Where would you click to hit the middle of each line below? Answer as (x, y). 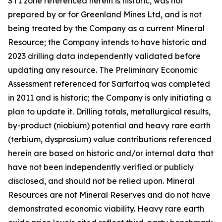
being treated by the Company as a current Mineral (106, 28)
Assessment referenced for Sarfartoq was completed (109, 84)
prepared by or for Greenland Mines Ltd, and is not (105, 14)
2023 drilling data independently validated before (104, 56)
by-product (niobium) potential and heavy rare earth (109, 125)
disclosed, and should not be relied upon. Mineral (101, 181)
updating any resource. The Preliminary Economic (103, 70)
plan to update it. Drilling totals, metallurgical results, (109, 111)
